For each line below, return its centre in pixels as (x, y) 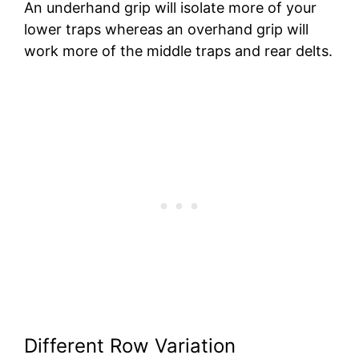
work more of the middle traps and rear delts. (178, 50)
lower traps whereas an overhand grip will (166, 29)
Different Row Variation (130, 345)
